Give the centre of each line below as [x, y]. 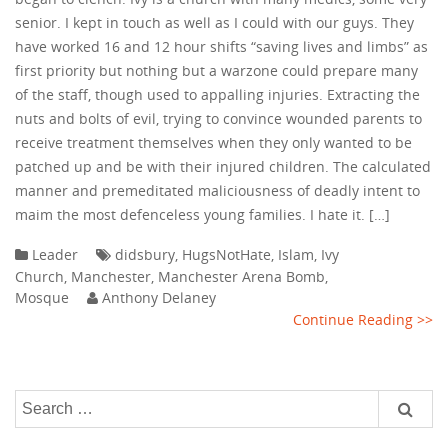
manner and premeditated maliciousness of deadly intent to [217, 190]
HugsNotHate [226, 254]
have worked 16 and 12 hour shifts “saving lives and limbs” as [221, 46]
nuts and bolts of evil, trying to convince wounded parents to [218, 118]
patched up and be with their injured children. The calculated [223, 166]
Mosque [42, 297]
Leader [55, 254]
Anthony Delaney [159, 297]
